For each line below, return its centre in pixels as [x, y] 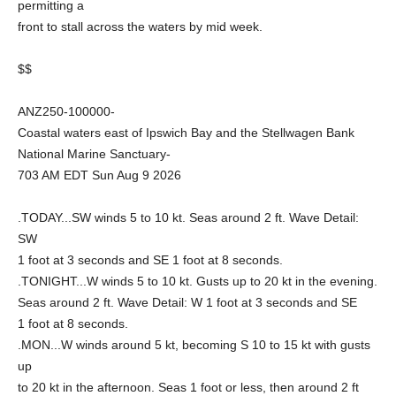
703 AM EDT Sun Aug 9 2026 [99, 175]
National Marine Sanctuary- [94, 154]
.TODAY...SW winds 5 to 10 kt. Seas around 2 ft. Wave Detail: [188, 217]
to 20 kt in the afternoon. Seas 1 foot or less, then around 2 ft [188, 387]
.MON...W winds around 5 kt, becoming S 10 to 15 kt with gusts [194, 345]
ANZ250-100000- [66, 111]
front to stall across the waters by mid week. [140, 27]
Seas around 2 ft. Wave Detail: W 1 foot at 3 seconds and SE [187, 302]
